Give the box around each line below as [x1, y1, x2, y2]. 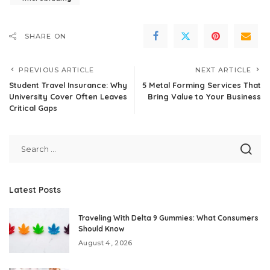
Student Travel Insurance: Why [9, 80, 127, 90]
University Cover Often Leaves [9, 91, 127, 101]
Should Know [78, 224, 125, 233]
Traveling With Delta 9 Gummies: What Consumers [78, 213, 259, 222]
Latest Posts [9, 184, 61, 195]
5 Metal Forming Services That [142, 80, 261, 90]
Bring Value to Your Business [148, 91, 261, 101]
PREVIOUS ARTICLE [19, 65, 95, 74]
